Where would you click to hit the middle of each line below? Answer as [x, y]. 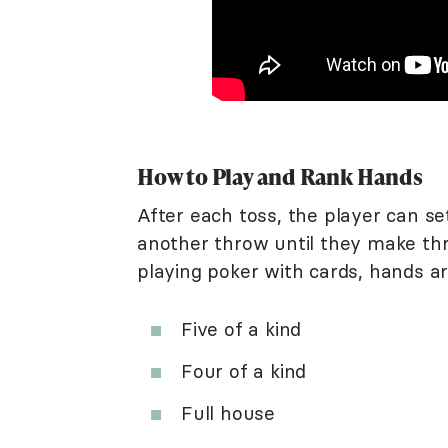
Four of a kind [244, 370]
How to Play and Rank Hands [280, 176]
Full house [228, 412]
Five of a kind [241, 328]
